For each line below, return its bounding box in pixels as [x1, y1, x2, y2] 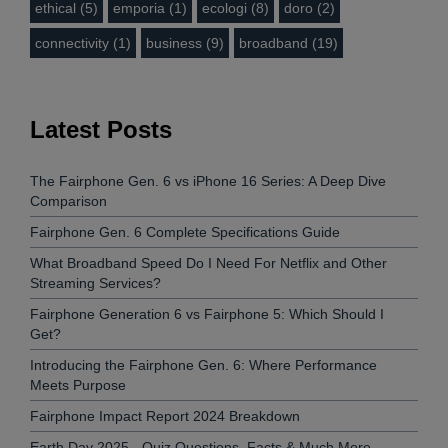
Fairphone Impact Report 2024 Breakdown [30, 408, 300, 425]
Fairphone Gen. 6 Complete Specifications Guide [30, 224, 340, 241]
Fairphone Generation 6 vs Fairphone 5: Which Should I [30, 306, 384, 323]
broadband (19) [239, 34, 338, 51]
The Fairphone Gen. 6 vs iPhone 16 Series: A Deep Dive [30, 173, 386, 190]
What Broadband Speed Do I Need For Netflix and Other [30, 255, 387, 272]
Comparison [30, 193, 107, 210]
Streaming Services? [30, 275, 161, 292]
